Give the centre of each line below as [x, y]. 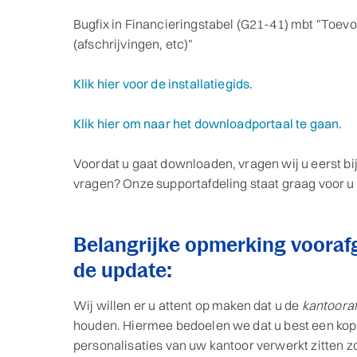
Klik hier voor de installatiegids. [163, 84]
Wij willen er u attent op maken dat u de [188, 306]
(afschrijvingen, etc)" [133, 44]
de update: [123, 271]
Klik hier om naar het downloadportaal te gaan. [208, 124]
